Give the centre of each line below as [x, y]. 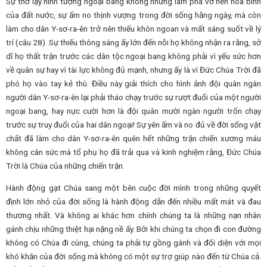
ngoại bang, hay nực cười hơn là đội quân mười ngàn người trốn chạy [133, 111]
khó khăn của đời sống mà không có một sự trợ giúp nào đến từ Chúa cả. [133, 256]
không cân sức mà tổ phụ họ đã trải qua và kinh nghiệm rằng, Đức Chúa [133, 152]
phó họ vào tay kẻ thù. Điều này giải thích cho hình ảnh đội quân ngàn [133, 84]
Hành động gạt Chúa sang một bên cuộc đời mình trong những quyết [133, 187]
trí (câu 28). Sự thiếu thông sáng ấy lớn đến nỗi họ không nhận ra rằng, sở [133, 43]
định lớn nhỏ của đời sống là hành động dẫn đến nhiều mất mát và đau [133, 201]
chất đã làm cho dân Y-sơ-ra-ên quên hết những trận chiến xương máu [133, 139]
